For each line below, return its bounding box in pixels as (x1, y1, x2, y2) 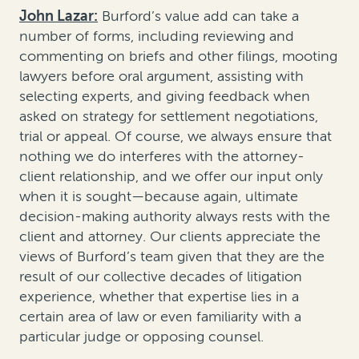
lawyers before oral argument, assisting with (19, 67, 304, 85)
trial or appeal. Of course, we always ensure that (19, 127, 332, 145)
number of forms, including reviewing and (19, 26, 294, 45)
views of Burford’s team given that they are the (19, 247, 325, 265)
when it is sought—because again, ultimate (19, 187, 298, 205)
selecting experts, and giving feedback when (19, 87, 310, 105)
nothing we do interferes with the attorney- (19, 147, 305, 165)
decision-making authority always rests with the (19, 207, 330, 225)
